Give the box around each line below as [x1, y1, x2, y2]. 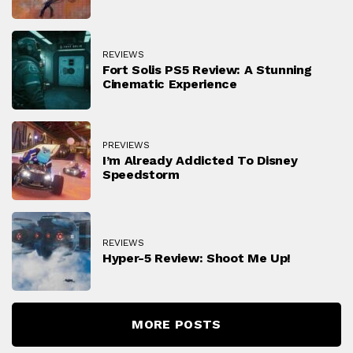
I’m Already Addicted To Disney [102, 152, 298, 168]
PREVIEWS [102, 139, 150, 150]
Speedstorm [102, 166, 180, 182]
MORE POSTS [132, 317, 221, 332]
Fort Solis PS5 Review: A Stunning [102, 61, 312, 77]
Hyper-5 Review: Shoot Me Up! [102, 250, 292, 266]
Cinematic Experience [102, 76, 237, 91]
